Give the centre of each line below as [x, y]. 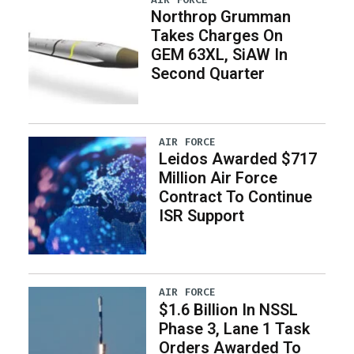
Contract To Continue [236, 197]
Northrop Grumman [220, 17]
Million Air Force [218, 178]
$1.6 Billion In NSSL [229, 309]
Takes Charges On [217, 36]
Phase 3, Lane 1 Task [235, 328]
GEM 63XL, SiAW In [219, 55]
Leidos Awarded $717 [238, 159]
